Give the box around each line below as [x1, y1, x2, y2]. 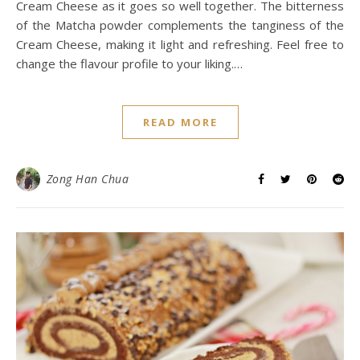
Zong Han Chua [46, 171, 129, 186]
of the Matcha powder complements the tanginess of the [16, 17, 344, 33]
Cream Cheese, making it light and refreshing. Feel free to [16, 36, 344, 52]
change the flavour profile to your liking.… [16, 55, 243, 72]
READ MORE [142, 115, 218, 129]
